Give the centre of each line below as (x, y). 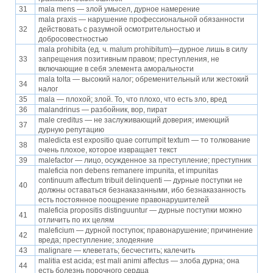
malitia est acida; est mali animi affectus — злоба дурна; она (139, 261)
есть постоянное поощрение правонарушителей (124, 200)
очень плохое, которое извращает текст (108, 150)
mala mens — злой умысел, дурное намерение (119, 9)
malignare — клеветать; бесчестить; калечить (117, 251)
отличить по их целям (76, 220)
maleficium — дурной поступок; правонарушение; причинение (146, 231)
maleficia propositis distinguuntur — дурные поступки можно (140, 211)
